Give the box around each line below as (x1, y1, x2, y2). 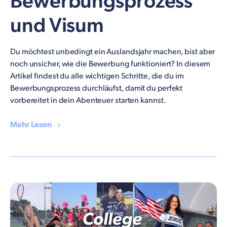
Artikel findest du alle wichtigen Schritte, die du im (10, 71, 184, 82)
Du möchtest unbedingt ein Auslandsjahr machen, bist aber (10, 47, 215, 57)
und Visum (10, 14, 104, 39)
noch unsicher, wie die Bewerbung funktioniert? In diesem (10, 59, 211, 69)
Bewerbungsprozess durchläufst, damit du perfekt (10, 84, 183, 94)
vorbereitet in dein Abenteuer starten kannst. (10, 96, 166, 106)
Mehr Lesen (10, 120, 53, 130)
